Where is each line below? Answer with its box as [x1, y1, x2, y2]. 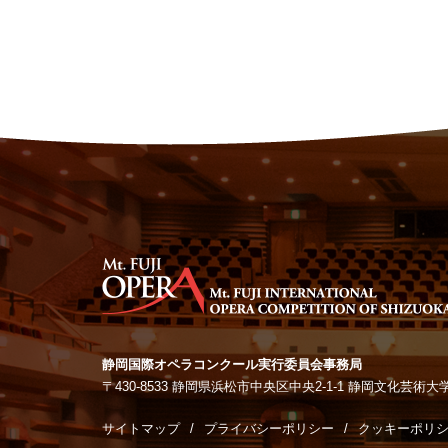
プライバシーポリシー [204, 421, 334, 436]
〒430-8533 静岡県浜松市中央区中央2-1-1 [102, 379, 348, 394]
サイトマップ [102, 421, 180, 436]
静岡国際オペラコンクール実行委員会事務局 [102, 357, 362, 372]
